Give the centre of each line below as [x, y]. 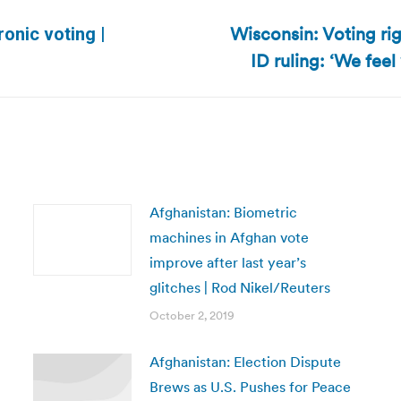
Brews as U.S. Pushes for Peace [250, 387]
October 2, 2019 [192, 316]
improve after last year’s [227, 262]
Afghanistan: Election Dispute [245, 362]
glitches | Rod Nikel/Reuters [239, 287]
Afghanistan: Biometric [223, 212]
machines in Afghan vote [229, 237]
